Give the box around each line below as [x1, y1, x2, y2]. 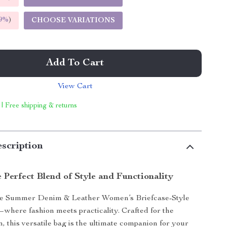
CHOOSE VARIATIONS [31, 17, 116, 24]
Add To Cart [46, 58, 104, 68]
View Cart [57, 83, 93, 91]
